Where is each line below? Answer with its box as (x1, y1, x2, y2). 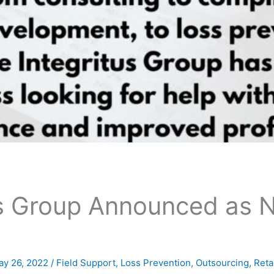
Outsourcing (196, 257, 250, 269)
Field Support (56, 257, 116, 269)
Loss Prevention (120, 257, 191, 269)
